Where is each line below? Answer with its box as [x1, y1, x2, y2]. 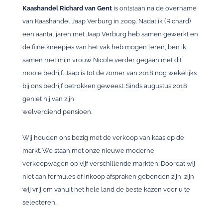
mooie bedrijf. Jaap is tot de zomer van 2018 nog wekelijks [22, 69, 197, 77]
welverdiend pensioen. [22, 108, 92, 115]
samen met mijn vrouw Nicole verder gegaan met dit [22, 56, 182, 64]
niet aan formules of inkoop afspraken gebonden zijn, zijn [22, 173, 194, 180]
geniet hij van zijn [22, 95, 74, 103]
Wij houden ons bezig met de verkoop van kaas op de [22, 134, 184, 141]
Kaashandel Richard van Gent [22, 4, 113, 12]
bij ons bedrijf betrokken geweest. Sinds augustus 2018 [22, 82, 187, 90]
